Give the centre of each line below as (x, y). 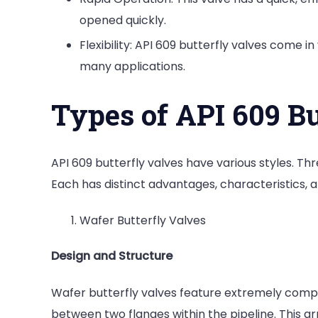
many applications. (132, 67)
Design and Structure (112, 256)
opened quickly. (123, 21)
